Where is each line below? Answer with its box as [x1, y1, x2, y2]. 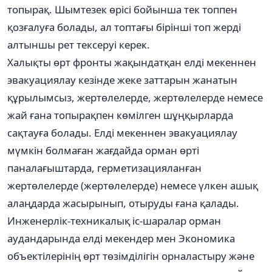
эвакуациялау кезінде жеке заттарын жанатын [7, 72, 237, 87]
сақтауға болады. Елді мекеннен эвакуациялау [7, 125, 237, 140]
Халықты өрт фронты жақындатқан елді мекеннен [7, 55, 256, 69]
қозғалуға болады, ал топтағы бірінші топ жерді [7, 19, 241, 34]
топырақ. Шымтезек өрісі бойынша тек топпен [7, 2, 237, 16]
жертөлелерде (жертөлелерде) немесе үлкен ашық [7, 178, 258, 192]
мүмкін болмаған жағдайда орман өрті [7, 143, 199, 157]
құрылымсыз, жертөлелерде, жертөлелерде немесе [7, 90, 263, 104]
